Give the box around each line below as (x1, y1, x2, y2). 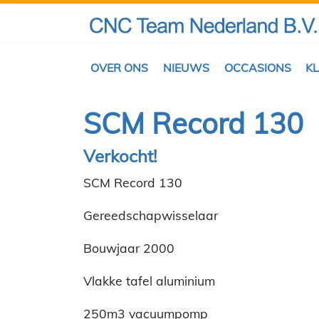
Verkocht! (83, 145, 157, 167)
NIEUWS (162, 61, 209, 75)
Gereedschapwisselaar (83, 206, 218, 223)
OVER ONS (90, 61, 149, 75)
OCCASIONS (224, 61, 291, 75)
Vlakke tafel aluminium (83, 272, 215, 288)
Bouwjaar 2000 (83, 239, 174, 256)
